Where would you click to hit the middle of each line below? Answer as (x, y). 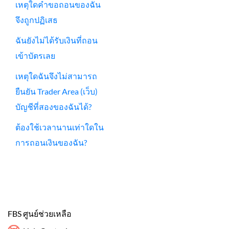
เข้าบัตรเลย (35, 55)
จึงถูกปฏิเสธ (37, 19)
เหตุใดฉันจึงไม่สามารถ (56, 76)
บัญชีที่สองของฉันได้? (53, 106)
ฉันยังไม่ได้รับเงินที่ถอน (56, 40)
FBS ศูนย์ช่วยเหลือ (40, 213)
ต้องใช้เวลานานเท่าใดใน (60, 127)
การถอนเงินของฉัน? (51, 142)
